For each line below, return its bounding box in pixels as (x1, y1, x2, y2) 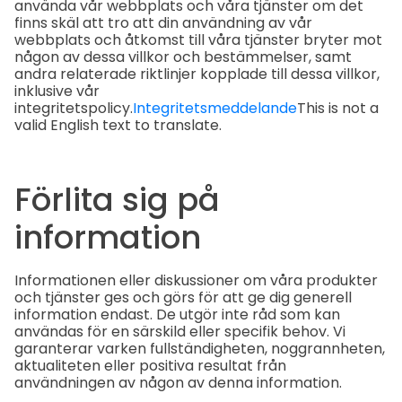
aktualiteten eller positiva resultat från (14, 355, 286, 377)
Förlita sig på (14, 177, 220, 222)
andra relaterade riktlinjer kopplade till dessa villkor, (14, 63, 380, 84)
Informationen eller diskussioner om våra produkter (14, 270, 378, 292)
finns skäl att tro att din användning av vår (14, 12, 312, 33)
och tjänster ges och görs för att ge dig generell (14, 287, 352, 309)
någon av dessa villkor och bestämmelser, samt (14, 46, 352, 67)
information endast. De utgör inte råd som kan (14, 304, 340, 326)
